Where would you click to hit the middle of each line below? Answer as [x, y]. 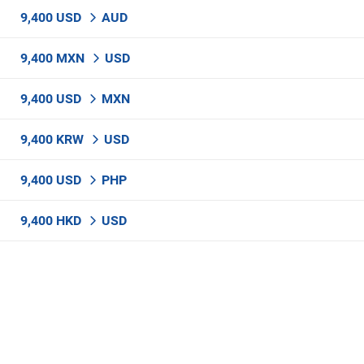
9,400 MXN [54, 58]
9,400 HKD [52, 221]
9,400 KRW [54, 139]
